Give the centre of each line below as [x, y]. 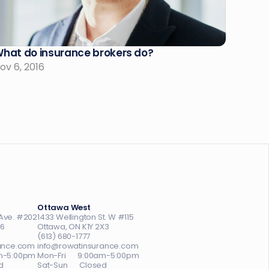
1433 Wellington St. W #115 [85, 217]
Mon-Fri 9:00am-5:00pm [88, 255]
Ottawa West [64, 207]
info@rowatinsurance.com [88, 246]
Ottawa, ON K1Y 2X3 [73, 227]
